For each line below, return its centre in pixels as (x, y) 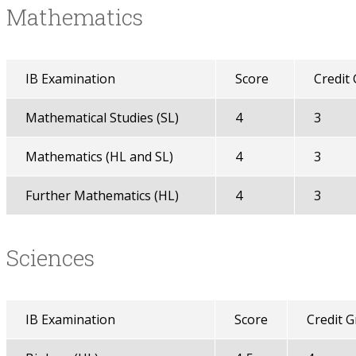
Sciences (50, 258)
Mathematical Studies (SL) (102, 118)
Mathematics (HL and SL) (99, 157)
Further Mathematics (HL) (102, 195)
